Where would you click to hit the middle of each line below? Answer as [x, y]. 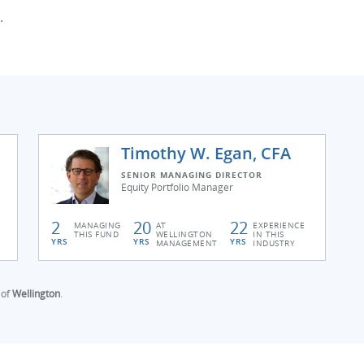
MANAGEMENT [186, 243]
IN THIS [269, 234]
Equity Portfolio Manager [178, 187]
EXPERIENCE [279, 225]
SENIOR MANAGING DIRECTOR [192, 175]
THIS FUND [96, 234]
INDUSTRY [274, 243]
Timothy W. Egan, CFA [206, 153]
